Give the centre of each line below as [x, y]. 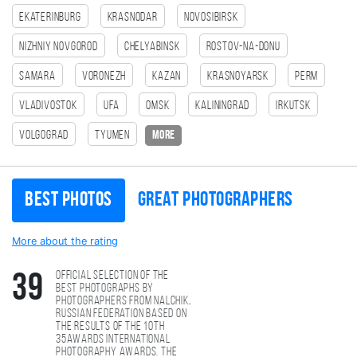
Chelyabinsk [152, 47]
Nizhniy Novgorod [59, 47]
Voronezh [104, 76]
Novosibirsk [211, 18]
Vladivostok [48, 106]
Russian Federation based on [121, 314]
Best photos [69, 200]
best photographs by [105, 288]
